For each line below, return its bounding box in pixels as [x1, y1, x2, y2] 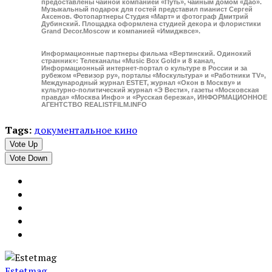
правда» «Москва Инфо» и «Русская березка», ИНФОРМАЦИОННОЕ [41, 93, 267, 101]
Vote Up [10, 140, 38, 149]
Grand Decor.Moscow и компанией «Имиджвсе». [41, 27, 200, 35]
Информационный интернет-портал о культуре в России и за [41, 64, 247, 72]
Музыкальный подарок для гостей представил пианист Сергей [41, 5, 253, 13]
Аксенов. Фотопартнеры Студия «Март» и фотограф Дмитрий [41, 13, 248, 21]
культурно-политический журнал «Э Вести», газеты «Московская [41, 86, 259, 94]
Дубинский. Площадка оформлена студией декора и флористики [41, 20, 261, 28]
